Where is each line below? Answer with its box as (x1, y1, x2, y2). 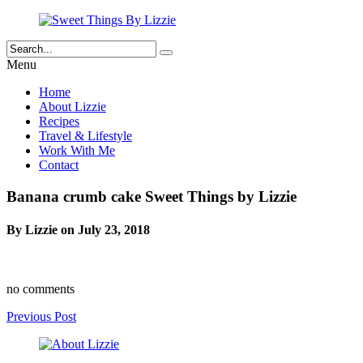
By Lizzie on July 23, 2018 (6, 222, 150, 237)
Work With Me (39, 143, 115, 157)
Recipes (39, 114, 79, 128)
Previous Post (6, 310, 76, 324)
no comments (6, 282, 75, 297)
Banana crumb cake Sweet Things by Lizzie (6, 187, 297, 205)
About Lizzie (39, 100, 106, 113)
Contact (39, 158, 79, 172)
